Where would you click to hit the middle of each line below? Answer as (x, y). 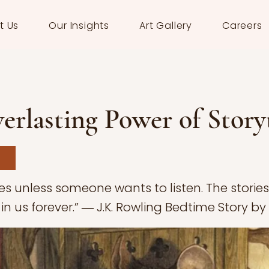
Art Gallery (166, 26)
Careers (242, 26)
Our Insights (79, 26)
